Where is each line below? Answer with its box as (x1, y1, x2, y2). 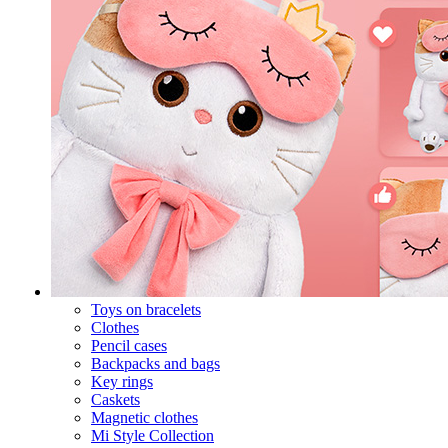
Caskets (91, 390, 140, 408)
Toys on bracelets (91, 300, 201, 318)
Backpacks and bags (91, 354, 220, 372)
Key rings (91, 372, 153, 390)
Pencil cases (91, 336, 167, 354)
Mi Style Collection (91, 426, 214, 444)
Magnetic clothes (91, 408, 198, 426)
